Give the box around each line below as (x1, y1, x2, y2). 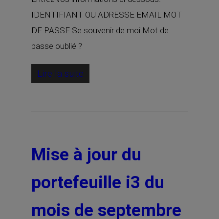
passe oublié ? (31, 41, 82, 51)
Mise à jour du (31, 145, 141, 165)
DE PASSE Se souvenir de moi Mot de (31, 25, 169, 35)
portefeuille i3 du (31, 173, 164, 193)
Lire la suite (37, 68, 84, 79)
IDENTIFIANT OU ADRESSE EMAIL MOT (31, 10, 182, 20)
